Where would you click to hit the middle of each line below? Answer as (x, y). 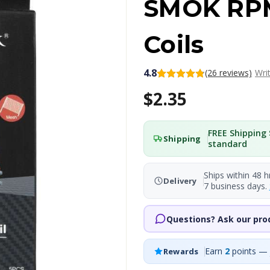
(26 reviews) (228, 73)
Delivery (180, 181)
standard (227, 144)
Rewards (181, 251)
